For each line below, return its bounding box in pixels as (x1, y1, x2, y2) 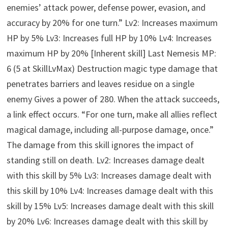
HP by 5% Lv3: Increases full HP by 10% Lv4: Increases (7, 32, 212, 44)
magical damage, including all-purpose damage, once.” (7, 124, 214, 136)
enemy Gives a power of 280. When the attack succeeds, (7, 93, 220, 105)
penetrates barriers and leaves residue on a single (7, 78, 195, 90)
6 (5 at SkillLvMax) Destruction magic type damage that (7, 63, 218, 75)
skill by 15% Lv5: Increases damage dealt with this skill (7, 200, 214, 212)
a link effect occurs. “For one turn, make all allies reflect (7, 108, 218, 121)
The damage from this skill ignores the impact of (7, 139, 194, 151)
